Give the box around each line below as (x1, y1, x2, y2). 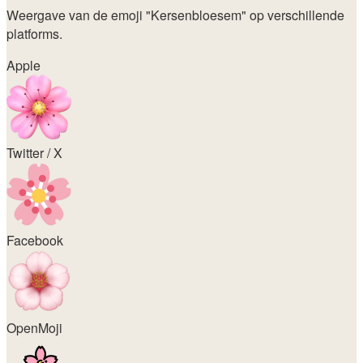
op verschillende (246, 6, 344, 25)
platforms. (6, 24, 62, 44)
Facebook (6, 231, 63, 250)
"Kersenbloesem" (146, 6, 246, 25)
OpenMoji (6, 318, 62, 338)
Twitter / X (6, 143, 62, 163)
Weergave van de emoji (6, 6, 146, 25)
